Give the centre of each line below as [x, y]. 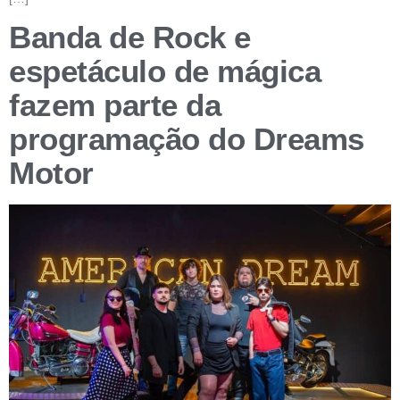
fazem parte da [115, 105]
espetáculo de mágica [165, 71]
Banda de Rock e [130, 37]
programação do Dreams [187, 139]
